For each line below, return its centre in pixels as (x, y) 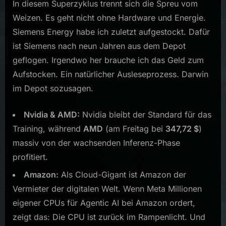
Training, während (48, 129)
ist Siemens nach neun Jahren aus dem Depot (99, 46)
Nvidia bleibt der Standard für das (146, 115)
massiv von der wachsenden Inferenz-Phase (96, 143)
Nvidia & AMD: (52, 115)
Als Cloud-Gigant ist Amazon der (122, 174)
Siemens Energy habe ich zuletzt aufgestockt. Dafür (111, 32)
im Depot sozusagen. (53, 89)
